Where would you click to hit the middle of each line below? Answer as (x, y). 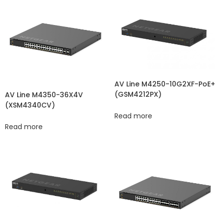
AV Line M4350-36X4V (44, 95)
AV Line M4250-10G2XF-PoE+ (165, 84)
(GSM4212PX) (138, 95)
